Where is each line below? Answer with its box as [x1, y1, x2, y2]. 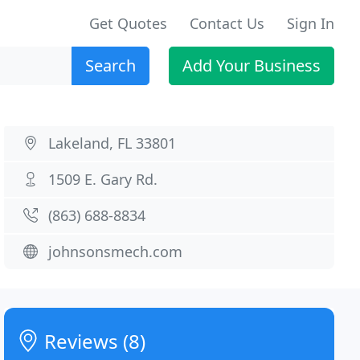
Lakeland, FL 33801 [48, 133, 177, 153]
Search [85, 55, 136, 76]
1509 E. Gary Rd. [48, 170, 158, 189]
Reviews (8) [39, 328, 146, 354]
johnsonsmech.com [48, 242, 183, 261]
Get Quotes [89, 14, 167, 33]
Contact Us [190, 14, 264, 33]
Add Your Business [182, 55, 321, 76]
